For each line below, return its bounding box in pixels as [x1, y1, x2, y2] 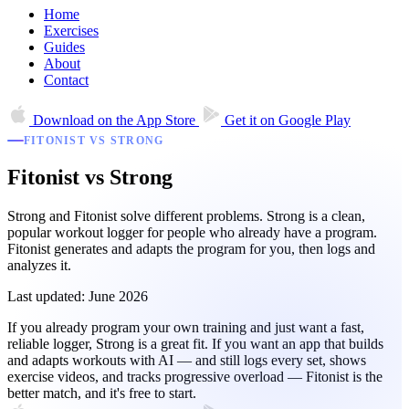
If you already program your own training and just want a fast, [7, 320, 364, 336]
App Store [136, 112, 195, 128]
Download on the [33, 112, 133, 128]
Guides [44, 39, 85, 55]
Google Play [278, 112, 351, 128]
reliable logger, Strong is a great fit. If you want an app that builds [7, 336, 383, 352]
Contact [44, 72, 89, 88]
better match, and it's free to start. [7, 385, 196, 402]
